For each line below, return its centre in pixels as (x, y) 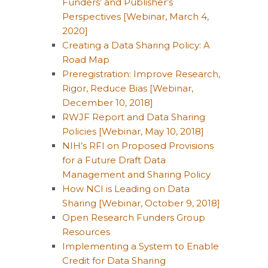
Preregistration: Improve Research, (141, 74)
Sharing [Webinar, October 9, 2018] (141, 203)
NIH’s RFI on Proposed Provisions (138, 146)
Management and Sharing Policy (136, 174)
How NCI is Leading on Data (126, 189)
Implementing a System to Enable (141, 246)
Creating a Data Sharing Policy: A (136, 45)
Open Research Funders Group (134, 217)
